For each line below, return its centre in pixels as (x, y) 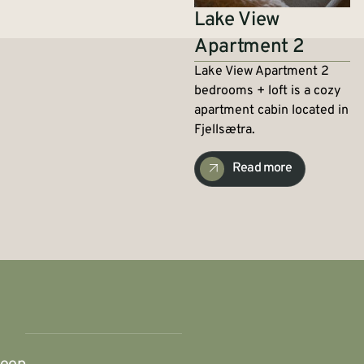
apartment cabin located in (272, 110)
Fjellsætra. (225, 130)
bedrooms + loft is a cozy (268, 91)
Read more (262, 169)
